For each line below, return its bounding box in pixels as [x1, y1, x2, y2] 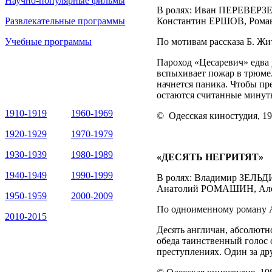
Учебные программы [5, 36, 92, 47]
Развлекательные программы [5, 16, 125, 26]
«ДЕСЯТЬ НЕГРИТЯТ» [157, 152, 263, 163]
